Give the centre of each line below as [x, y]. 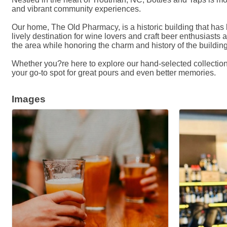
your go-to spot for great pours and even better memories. [114, 73]
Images [29, 99]
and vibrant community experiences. [76, 9]
